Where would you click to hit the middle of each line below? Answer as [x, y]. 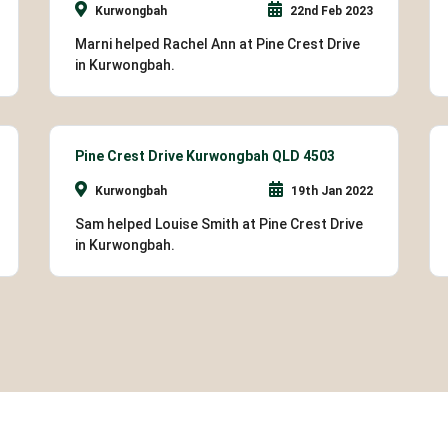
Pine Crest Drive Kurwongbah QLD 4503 [205, 155]
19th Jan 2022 [330, 190]
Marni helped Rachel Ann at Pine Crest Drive [217, 43]
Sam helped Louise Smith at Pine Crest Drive [219, 223]
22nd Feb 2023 [330, 10]
